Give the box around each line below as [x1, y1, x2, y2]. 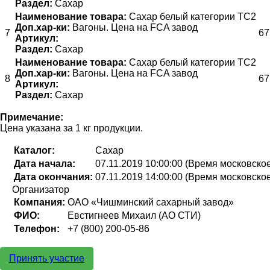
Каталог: [14, 145, 55, 155]
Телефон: [14, 223, 60, 234]
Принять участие [9, 253, 84, 263]
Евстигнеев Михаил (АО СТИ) [67, 210, 201, 221]
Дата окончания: [14, 171, 93, 182]
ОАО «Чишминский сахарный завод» [67, 196, 234, 207]
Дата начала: [14, 158, 75, 169]
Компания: [14, 196, 65, 207]
